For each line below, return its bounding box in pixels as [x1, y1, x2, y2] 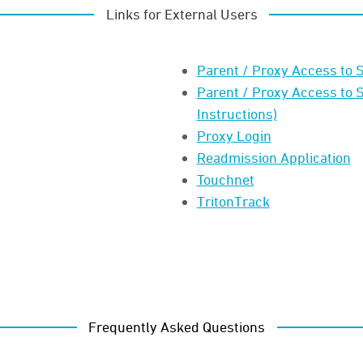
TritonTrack [196, 192, 270, 209]
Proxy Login [196, 126, 271, 143]
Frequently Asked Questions [88, 318, 266, 335]
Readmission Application [196, 148, 351, 165]
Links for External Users [105, 5, 258, 22]
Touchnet [196, 170, 254, 187]
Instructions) [196, 105, 277, 122]
